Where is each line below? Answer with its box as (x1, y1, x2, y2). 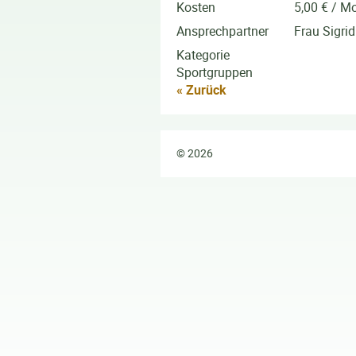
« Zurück (176, 80, 226, 99)
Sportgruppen (176, 63, 253, 81)
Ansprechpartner (176, 21, 300, 40)
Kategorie (176, 45, 230, 64)
